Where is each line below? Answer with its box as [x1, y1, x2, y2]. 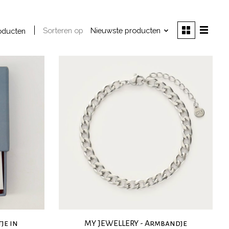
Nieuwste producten [90, 26, 161, 35]
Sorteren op [43, 26, 84, 35]
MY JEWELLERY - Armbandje [84, 218, 187, 228]
